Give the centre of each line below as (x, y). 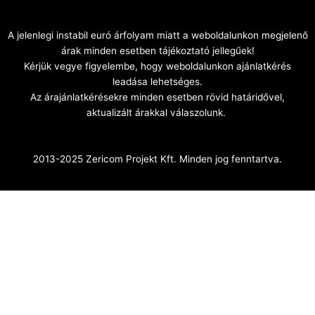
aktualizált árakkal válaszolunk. (157, 112)
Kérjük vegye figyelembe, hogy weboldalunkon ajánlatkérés (157, 66)
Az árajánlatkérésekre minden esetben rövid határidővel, (157, 97)
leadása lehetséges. (157, 81)
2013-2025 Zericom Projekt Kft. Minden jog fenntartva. (157, 159)
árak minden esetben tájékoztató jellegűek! (157, 50)
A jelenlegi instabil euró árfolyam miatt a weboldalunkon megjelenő (157, 35)
